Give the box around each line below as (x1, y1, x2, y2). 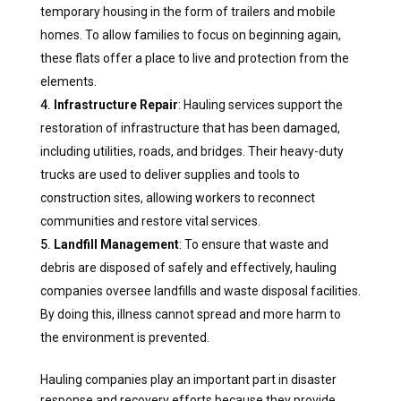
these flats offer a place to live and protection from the (39, 50, 349, 65)
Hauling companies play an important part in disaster (39, 371, 337, 387)
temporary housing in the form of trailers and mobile (39, 4, 336, 19)
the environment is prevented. (39, 329, 209, 345)
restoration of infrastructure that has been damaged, (39, 120, 340, 135)
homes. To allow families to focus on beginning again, (39, 27, 341, 42)
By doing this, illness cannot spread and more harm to (39, 306, 341, 321)
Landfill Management (53, 236, 179, 252)
